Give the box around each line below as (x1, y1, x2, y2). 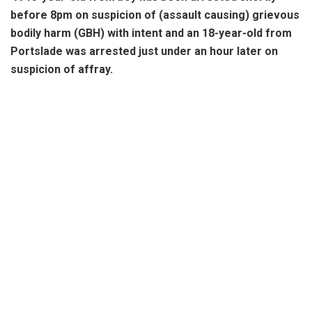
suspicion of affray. (10, 62, 113, 76)
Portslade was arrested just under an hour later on (10, 44, 278, 58)
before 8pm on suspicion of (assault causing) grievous (10, 8, 299, 22)
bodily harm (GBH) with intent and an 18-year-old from (10, 26, 292, 40)
